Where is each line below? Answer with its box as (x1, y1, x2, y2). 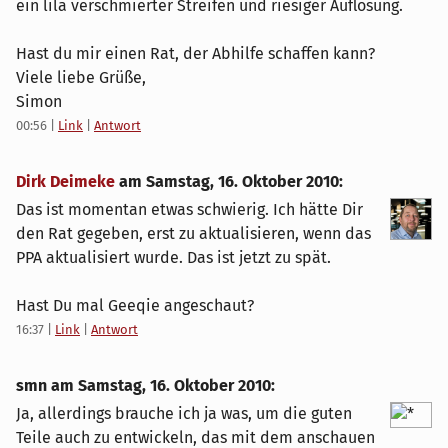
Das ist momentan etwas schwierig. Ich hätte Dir (16, 200, 363, 220)
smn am (16, 376, 78, 396)
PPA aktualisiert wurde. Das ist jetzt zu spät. (16, 248, 331, 268)
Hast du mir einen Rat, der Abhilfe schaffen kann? (16, 44, 375, 64)
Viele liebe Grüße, (16, 68, 146, 88)
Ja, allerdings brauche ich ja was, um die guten (16, 404, 352, 424)
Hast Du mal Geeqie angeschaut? (16, 296, 254, 316)
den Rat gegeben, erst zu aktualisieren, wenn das (16, 224, 371, 244)
